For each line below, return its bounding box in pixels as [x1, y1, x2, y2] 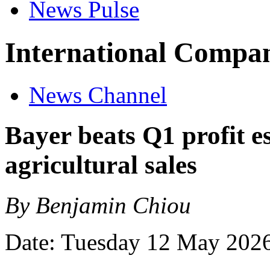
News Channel [29, 82, 167, 108]
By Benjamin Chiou [5, 192, 191, 219]
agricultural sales [5, 151, 197, 180]
